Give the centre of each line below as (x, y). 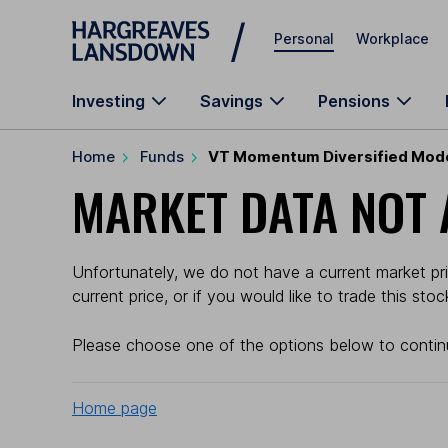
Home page (114, 407)
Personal (304, 38)
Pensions (354, 101)
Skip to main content (144, 24)
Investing (108, 101)
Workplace (392, 38)
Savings (231, 101)
